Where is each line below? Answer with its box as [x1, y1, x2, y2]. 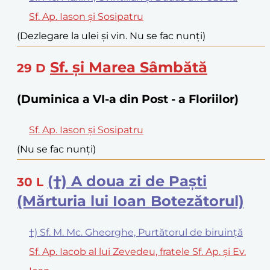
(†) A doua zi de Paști [48, 172, 207, 190]
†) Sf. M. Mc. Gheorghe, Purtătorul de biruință [29, 226, 243, 238]
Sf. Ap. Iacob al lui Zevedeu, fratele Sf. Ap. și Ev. [29, 245, 246, 257]
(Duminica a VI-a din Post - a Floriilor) [17, 92, 239, 107]
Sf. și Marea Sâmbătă [50, 58, 207, 77]
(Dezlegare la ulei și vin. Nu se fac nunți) [17, 30, 206, 42]
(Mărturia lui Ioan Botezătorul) [17, 192, 244, 210]
